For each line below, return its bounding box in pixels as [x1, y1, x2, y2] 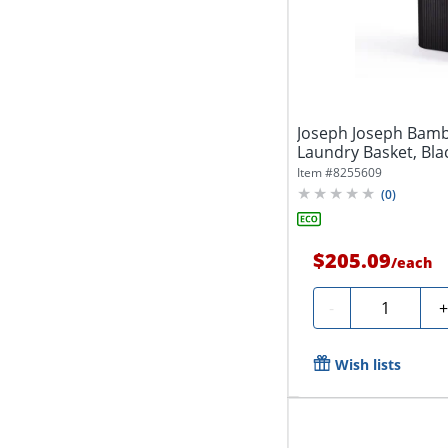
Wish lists [334, 354, 401, 374]
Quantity [357, 293, 423, 316]
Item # [296, 163, 333, 181]
